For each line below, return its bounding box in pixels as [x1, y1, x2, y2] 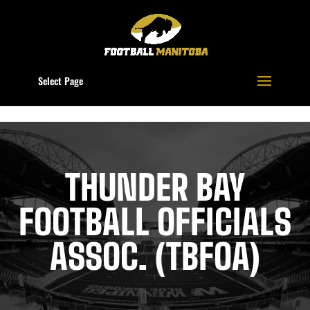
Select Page [37, 73, 83, 88]
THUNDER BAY [65, 167, 245, 208]
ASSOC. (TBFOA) [50, 236, 260, 277]
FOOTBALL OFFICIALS [19, 201, 291, 243]
